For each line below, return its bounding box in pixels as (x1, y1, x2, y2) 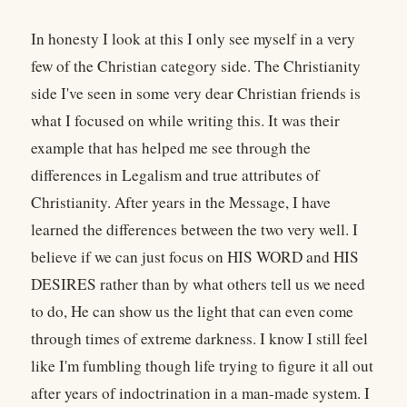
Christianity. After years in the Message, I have (31, 192, 331, 213)
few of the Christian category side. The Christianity (31, 55, 361, 77)
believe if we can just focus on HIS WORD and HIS (31, 246, 359, 268)
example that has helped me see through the (31, 137, 311, 159)
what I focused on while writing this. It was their (31, 110, 340, 132)
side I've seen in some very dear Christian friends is (31, 83, 361, 104)
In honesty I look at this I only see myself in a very (31, 28, 355, 50)
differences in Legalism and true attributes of (31, 164, 320, 186)
